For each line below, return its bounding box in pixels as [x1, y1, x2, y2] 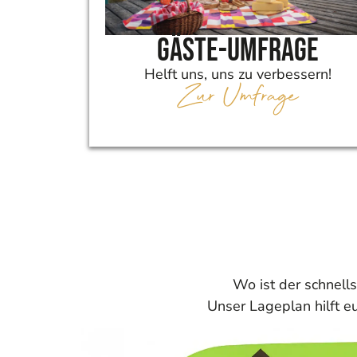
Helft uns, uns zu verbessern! [144, 65, 332, 84]
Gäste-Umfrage [157, 32, 320, 70]
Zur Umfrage [178, 76, 298, 118]
